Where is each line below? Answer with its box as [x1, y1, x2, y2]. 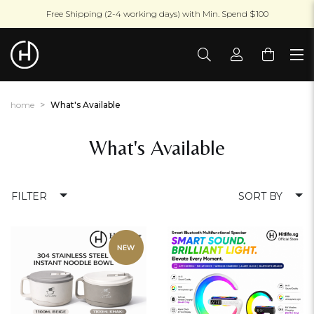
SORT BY [238, 190, 283, 203]
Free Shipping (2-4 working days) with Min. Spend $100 [46, 8, 268, 19]
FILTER [11, 190, 47, 203]
